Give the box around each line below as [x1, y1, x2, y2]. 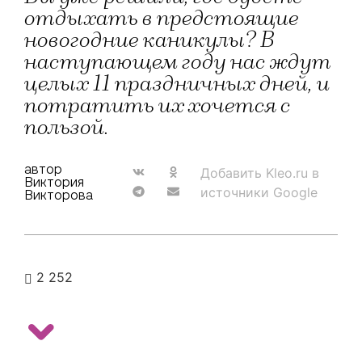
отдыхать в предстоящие [24, 6, 299, 32]
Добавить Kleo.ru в [200, 165, 320, 181]
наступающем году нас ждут [24, 49, 331, 75]
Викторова [24, 187, 93, 204]
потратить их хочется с [24, 93, 291, 119]
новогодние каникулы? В [24, 27, 275, 53]
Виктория [24, 174, 84, 191]
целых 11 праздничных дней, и [24, 71, 330, 97]
